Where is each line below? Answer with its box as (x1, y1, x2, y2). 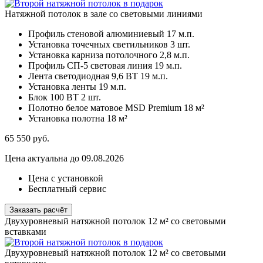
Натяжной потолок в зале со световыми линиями (5, 9, 203, 19)
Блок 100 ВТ (28, 92, 79, 103)
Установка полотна (28, 113, 104, 124)
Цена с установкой (28, 173, 103, 184)
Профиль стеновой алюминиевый (28, 29, 164, 39)
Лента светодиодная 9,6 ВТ (28, 71, 138, 82)
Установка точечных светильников (28, 39, 168, 50)
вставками (5, 227, 46, 237)
